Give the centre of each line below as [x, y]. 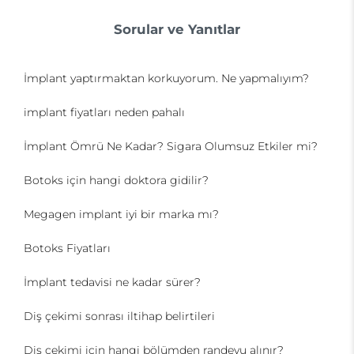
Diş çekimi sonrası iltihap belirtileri [119, 316]
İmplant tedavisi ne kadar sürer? [112, 282]
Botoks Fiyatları [67, 248]
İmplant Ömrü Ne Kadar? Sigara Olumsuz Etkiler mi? [171, 146]
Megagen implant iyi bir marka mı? [121, 214]
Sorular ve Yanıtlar [177, 29]
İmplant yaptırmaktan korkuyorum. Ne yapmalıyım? [166, 78]
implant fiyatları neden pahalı [104, 112]
